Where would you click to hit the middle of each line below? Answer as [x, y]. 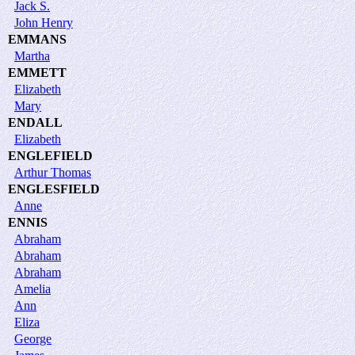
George [33, 338]
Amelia [32, 288]
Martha [32, 55]
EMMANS [37, 39]
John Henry [44, 22]
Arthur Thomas [53, 172]
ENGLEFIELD [50, 155]
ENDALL [35, 122]
